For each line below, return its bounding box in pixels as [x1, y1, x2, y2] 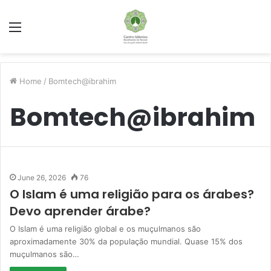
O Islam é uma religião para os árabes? [10, 186, 254, 203]
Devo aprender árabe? [10, 203, 151, 220]
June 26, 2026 [18, 173, 66, 182]
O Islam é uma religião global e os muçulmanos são [10, 224, 201, 233]
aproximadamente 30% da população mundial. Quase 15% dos [10, 237, 243, 246]
